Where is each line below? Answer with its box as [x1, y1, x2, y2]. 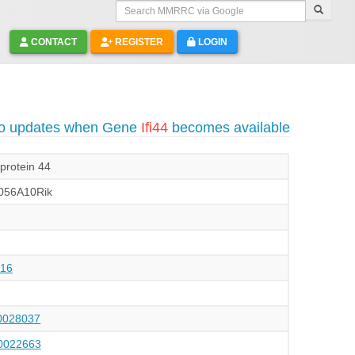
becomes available [167, 120, 290, 136]
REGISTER [112, 36, 163, 48]
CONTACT [28, 36, 77, 48]
